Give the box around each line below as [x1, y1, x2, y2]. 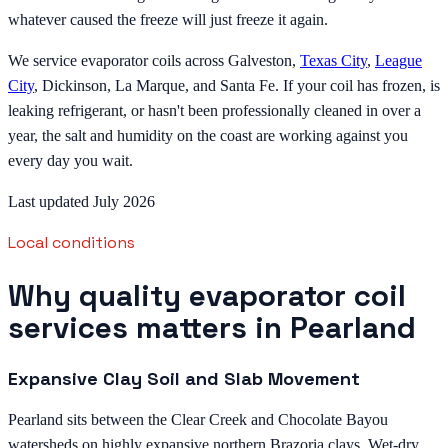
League [375, 52, 422, 70]
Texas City [300, 52, 367, 70]
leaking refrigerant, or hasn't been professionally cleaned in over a [8, 102, 421, 120]
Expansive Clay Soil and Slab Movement [8, 366, 360, 390]
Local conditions [8, 232, 135, 254]
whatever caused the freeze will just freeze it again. [8, 11, 328, 29]
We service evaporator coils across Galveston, [8, 52, 300, 70]
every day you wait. [8, 152, 133, 170]
